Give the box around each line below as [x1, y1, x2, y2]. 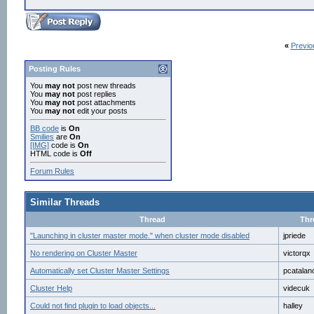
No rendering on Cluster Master [30, 249, 137, 257]
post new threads [75, 81, 136, 90]
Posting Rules [29, 64, 81, 73]
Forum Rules [30, 167, 74, 175]
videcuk [283, 284, 310, 292]
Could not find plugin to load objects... [30, 301, 156, 310]
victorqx [283, 249, 310, 257]
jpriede [283, 231, 306, 240]
